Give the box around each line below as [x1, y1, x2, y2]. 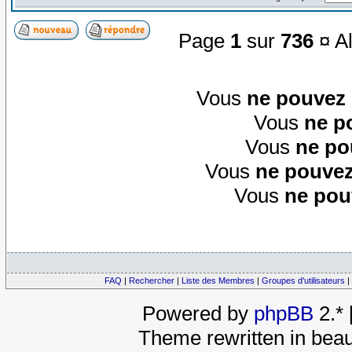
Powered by [141, 302, 254, 326]
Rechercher [129, 276, 174, 286]
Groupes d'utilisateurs [262, 276, 345, 286]
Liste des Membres [181, 276, 255, 286]
